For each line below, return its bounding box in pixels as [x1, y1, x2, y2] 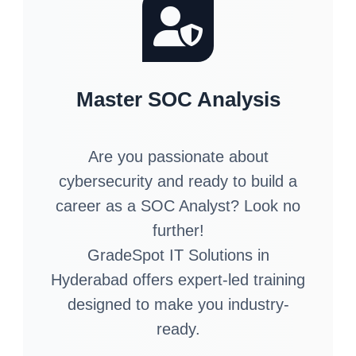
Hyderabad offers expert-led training [51, 270, 305, 288]
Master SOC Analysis [75, 87, 281, 111]
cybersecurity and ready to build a [59, 172, 297, 190]
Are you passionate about [87, 147, 269, 165]
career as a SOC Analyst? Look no [56, 196, 300, 215]
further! [152, 221, 204, 239]
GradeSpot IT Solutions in [87, 246, 269, 264]
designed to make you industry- [67, 295, 289, 313]
